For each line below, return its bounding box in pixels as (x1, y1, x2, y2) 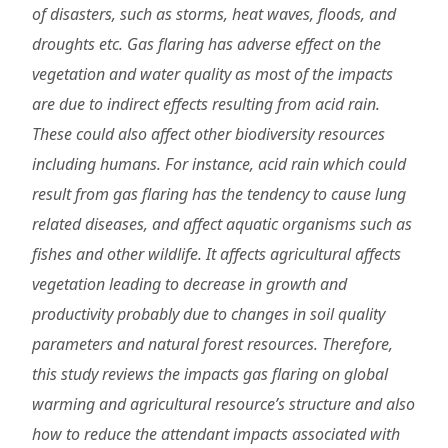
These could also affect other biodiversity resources (32, 122, 385, 145)
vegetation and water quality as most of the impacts (32, 62, 393, 85)
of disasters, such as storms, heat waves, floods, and (32, 2, 396, 25)
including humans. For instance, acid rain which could (32, 152, 406, 175)
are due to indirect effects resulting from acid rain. (32, 92, 380, 115)
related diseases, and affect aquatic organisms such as (32, 212, 412, 235)
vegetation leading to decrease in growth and (32, 272, 347, 295)
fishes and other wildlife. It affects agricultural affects (32, 242, 401, 265)
